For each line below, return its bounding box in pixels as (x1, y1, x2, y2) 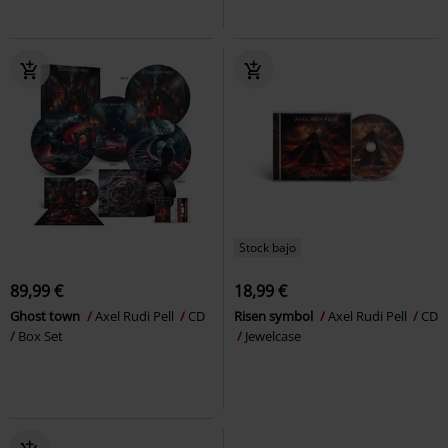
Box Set (18, 326, 63, 345)
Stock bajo (239, 238, 296, 256)
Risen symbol (234, 306, 316, 325)
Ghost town (10, 306, 83, 325)
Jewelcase (245, 326, 301, 345)
